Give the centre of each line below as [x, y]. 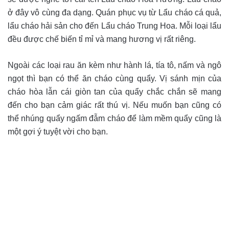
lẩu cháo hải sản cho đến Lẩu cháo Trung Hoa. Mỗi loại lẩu [114, 26]
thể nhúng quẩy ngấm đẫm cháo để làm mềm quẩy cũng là [114, 118]
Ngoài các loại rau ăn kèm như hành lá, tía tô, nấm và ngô [114, 65]
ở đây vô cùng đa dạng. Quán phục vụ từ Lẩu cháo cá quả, [114, 12]
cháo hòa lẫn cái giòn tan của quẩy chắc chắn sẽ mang [114, 91]
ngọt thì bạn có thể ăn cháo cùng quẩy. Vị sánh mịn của [114, 78]
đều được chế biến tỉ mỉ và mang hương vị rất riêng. [102, 39]
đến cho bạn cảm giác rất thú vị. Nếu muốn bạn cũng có [114, 105]
